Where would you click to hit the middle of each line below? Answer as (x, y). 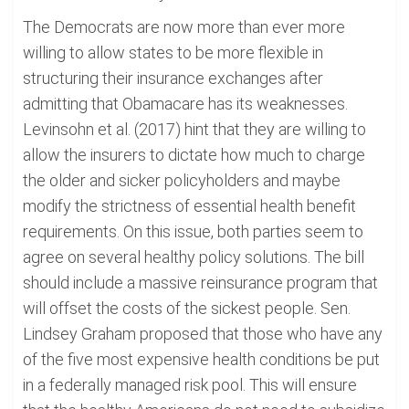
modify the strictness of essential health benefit (189, 206)
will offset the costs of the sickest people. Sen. (187, 308)
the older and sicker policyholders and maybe (182, 180)
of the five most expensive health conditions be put (201, 359)
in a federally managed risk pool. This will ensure (190, 385)
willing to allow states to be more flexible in (173, 52)
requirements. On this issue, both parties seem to (193, 231)
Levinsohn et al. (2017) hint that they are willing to (194, 129)
